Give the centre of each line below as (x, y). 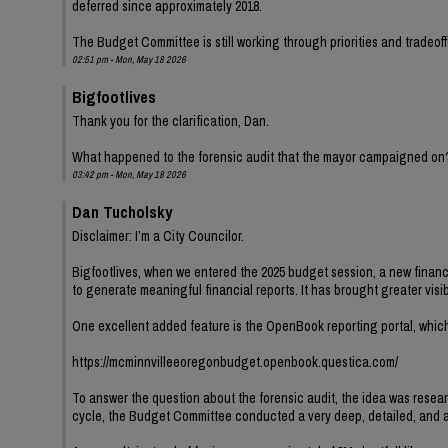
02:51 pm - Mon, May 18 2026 (129, 59)
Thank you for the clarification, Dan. (170, 120)
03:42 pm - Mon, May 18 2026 (129, 174)
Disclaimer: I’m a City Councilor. (158, 235)
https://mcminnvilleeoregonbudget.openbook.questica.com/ (235, 361)
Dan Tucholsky (122, 211)
